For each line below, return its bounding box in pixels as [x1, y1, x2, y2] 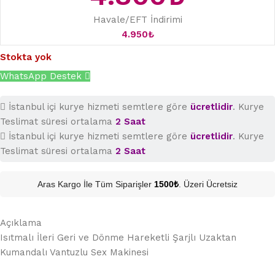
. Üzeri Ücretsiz [179, 179, 238, 190]
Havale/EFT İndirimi [93, 14, 182, 26]
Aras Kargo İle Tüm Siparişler [37, 179, 154, 190]
